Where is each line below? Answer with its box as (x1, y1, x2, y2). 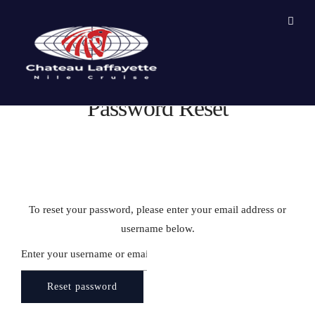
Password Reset (87, 95, 228, 121)
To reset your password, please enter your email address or (29, 204, 286, 215)
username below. (120, 223, 195, 234)
